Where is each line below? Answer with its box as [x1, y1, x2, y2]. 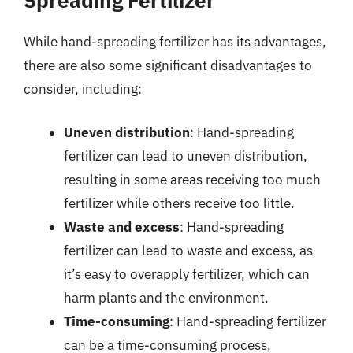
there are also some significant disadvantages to [24, 56, 312, 74]
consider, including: [24, 80, 142, 98]
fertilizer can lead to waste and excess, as [64, 242, 313, 259]
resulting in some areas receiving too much [64, 171, 321, 188]
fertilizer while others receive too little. [64, 195, 295, 212]
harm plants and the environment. [64, 289, 269, 307]
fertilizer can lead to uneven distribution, [64, 147, 307, 165]
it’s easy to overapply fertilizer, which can [64, 266, 310, 283]
